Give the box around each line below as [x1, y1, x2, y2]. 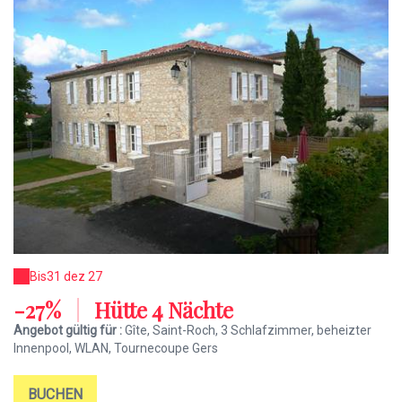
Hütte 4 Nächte [89, 295, 233, 325]
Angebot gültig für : [13, 323, 125, 338]
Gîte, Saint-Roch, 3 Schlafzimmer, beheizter [125, 323, 371, 338]
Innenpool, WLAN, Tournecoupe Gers [13, 341, 218, 356]
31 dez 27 [47, 269, 102, 284]
